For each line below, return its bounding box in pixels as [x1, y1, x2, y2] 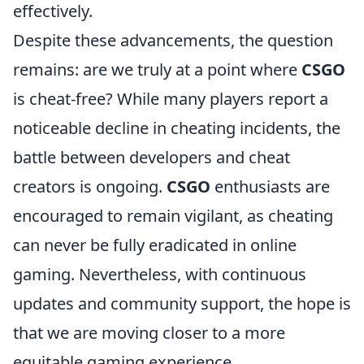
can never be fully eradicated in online [13, 234, 297, 256]
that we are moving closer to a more [13, 322, 285, 344]
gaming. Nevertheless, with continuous [13, 263, 306, 285]
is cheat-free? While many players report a [13, 88, 328, 110]
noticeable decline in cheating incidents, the [13, 117, 340, 139]
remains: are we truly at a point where [13, 58, 301, 80]
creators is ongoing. [13, 175, 167, 197]
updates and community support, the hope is [13, 292, 351, 314]
